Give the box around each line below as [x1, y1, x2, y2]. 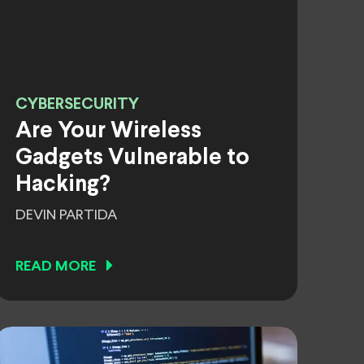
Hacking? [15, 175, 110, 196]
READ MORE [15, 260, 96, 274]
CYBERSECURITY [15, 97, 139, 112]
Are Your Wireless [15, 121, 201, 142]
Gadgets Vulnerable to [15, 148, 249, 169]
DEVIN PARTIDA [15, 208, 117, 223]
